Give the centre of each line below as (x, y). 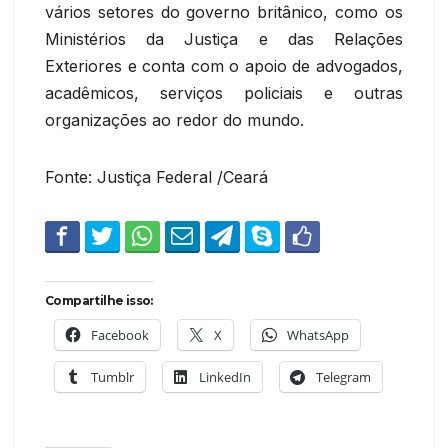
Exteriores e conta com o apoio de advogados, (224, 65)
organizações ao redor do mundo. (174, 119)
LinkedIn (225, 376)
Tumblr (112, 376)
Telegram (343, 376)
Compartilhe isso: (99, 300)
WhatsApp (318, 334)
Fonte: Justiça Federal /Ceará (156, 176)
